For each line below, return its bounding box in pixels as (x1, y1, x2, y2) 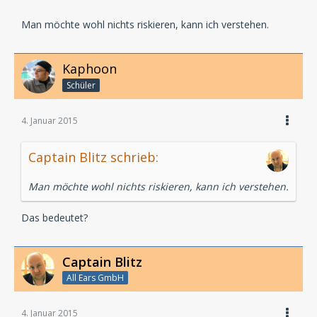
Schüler (67, 79, 96, 91)
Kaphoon (62, 59, 117, 77)
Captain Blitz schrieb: (28, 148, 158, 166)
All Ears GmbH (67, 272, 124, 284)
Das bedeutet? (21, 210, 88, 224)
